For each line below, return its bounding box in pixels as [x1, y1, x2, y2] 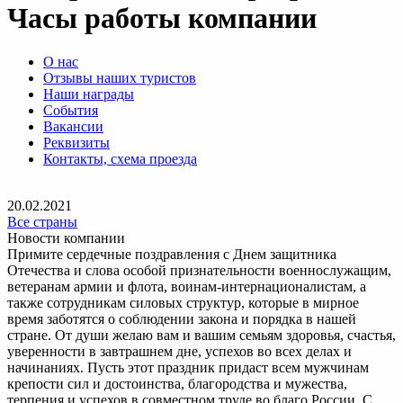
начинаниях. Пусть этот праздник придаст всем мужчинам [7, 360, 369, 376]
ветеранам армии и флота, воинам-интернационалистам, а [7, 279, 366, 295]
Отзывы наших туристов [43, 70, 196, 86]
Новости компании [7, 230, 125, 246]
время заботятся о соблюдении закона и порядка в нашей [7, 311, 356, 327]
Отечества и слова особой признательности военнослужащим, [7, 263, 391, 279]
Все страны [7, 214, 77, 230]
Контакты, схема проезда [43, 151, 197, 167]
